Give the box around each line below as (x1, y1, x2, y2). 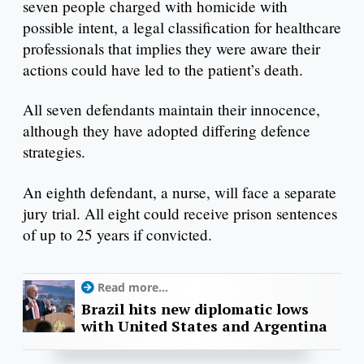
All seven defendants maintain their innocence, (23, 99, 320, 120)
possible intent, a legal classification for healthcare (23, 16, 341, 37)
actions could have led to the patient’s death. (23, 58, 303, 80)
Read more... (97, 279, 168, 296)
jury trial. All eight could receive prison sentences (23, 203, 337, 224)
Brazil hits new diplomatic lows (81, 299, 309, 319)
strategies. (23, 141, 90, 162)
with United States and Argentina (81, 316, 327, 336)
